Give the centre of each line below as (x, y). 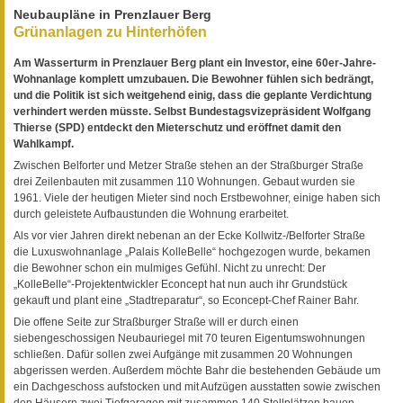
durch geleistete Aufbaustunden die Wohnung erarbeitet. (151, 214)
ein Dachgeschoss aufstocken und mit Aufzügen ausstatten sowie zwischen (197, 386)
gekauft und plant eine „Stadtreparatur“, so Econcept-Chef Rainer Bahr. (186, 300)
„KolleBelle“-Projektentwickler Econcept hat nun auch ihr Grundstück (180, 284)
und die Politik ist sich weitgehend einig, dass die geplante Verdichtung (193, 95)
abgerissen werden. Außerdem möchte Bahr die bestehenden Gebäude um (197, 370)
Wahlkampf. (44, 143)
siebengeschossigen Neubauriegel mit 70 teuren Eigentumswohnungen (189, 338)
